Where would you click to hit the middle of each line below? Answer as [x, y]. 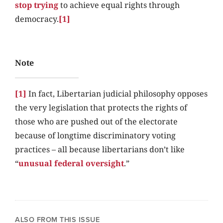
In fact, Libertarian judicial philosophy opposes [117, 94]
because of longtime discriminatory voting [95, 136]
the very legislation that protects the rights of [101, 108]
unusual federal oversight [71, 164]
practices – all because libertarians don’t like [100, 150]
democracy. [37, 19]
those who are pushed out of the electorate [96, 122]
